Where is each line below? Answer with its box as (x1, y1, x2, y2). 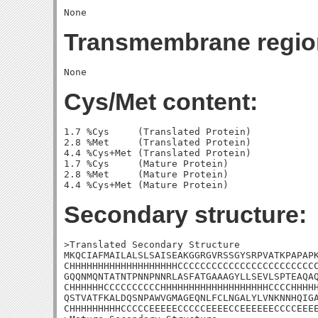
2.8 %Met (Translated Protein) (64, 137, 251, 148)
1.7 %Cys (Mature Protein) (64, 158, 229, 169)
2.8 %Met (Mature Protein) (64, 169, 229, 180)
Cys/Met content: (64, 88, 258, 115)
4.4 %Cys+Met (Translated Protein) (64, 148, 251, 158)
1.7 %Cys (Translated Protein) (64, 126, 251, 137)
